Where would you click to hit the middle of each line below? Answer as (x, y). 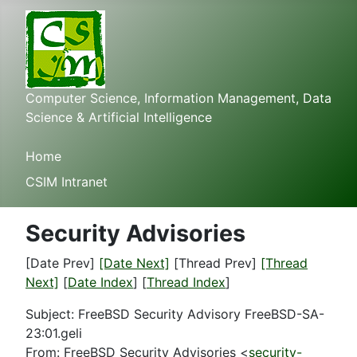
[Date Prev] (62, 263)
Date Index (100, 282)
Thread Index (186, 282)
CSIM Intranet (67, 182)
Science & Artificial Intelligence (119, 117)
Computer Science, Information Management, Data (178, 98)
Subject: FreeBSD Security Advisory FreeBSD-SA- (175, 314)
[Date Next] (134, 263)
